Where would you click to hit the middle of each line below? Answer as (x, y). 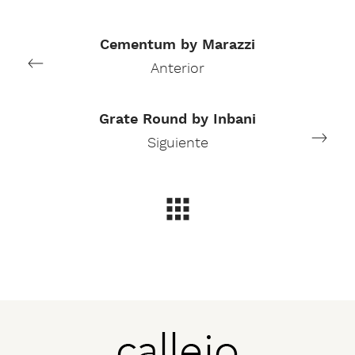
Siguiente (177, 143)
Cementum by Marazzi (177, 44)
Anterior (177, 68)
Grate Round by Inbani (177, 119)
